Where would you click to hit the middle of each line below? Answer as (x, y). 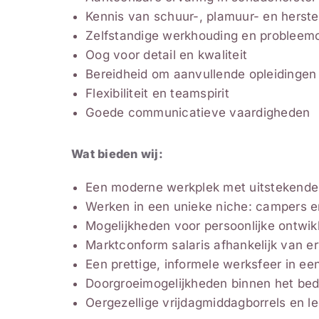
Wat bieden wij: (117, 154)
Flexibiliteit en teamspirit (157, 93)
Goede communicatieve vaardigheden (198, 113)
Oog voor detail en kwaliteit (167, 55)
